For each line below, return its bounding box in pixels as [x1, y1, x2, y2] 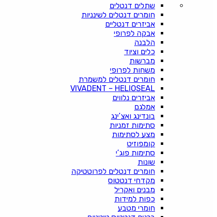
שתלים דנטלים [109, 1, 155, 11]
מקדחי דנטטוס [108, 176, 155, 186]
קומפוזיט [127, 139, 155, 149]
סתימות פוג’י [116, 148, 155, 158]
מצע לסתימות [112, 130, 155, 139]
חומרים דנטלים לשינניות [81, 10, 155, 20]
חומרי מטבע [118, 203, 155, 213]
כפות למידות [114, 194, 155, 204]
